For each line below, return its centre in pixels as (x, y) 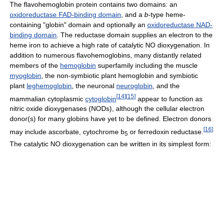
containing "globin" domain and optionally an (78, 24)
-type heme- (167, 14)
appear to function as (169, 99)
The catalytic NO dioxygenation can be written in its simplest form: (110, 144)
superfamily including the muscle (147, 65)
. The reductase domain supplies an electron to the (135, 35)
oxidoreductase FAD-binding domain (65, 14)
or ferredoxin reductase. (166, 132)
